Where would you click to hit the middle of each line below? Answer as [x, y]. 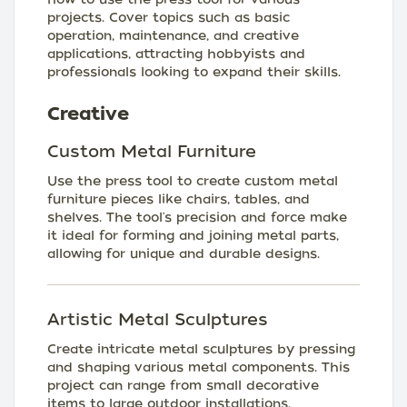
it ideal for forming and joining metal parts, [193, 235]
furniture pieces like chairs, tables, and [179, 199]
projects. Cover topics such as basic [169, 17]
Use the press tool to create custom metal [193, 181]
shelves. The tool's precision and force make [197, 217]
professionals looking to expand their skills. [194, 72]
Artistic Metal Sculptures [158, 319]
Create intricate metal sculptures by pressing [201, 349]
